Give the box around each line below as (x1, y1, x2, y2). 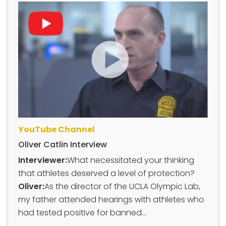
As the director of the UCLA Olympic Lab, (44, 180, 200, 192)
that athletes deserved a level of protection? (18, 167, 195, 179)
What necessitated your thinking (67, 154, 194, 166)
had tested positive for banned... (18, 206, 146, 218)
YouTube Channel (18, 123, 95, 135)
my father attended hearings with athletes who (18, 193, 204, 205)
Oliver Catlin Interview (18, 138, 107, 150)
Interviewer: (18, 154, 67, 166)
